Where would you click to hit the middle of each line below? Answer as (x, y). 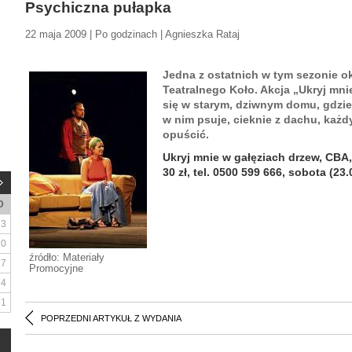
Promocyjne (56, 268)
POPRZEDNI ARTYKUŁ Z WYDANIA (111, 318)
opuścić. (186, 134)
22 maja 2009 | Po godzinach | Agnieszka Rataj (132, 34)
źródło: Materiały (67, 257)
